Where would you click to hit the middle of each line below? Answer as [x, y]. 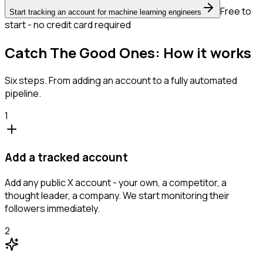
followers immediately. [52, 209]
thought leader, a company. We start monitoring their [117, 196]
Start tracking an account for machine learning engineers [105, 12]
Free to [236, 11]
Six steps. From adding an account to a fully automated [121, 80]
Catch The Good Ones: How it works [128, 52]
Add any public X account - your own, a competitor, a [116, 183]
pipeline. [23, 93]
